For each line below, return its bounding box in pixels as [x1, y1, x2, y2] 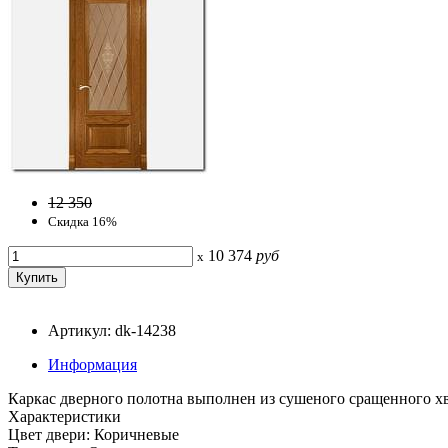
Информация [48, 355, 137, 373]
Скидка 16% [48, 213, 117, 229]
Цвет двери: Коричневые [8, 425, 179, 443]
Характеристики [8, 407, 121, 425]
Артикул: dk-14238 [48, 321, 176, 339]
